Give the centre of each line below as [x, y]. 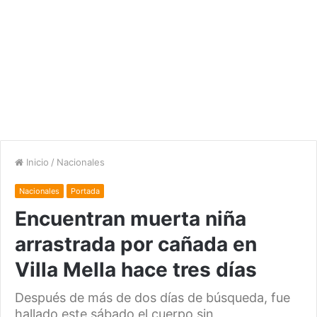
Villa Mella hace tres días [136, 270]
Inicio [36, 162]
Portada [85, 191]
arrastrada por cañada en [136, 244]
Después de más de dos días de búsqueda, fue [152, 298]
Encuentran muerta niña [131, 219]
